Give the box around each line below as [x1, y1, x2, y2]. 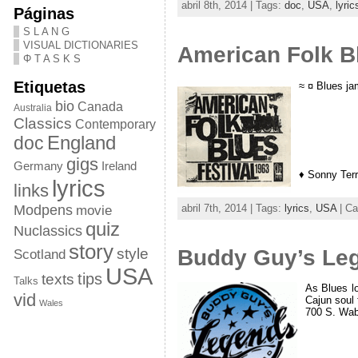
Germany [13, 159, 63, 173]
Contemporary [74, 117, 156, 131]
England [46, 133, 116, 153]
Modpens [13, 202, 73, 218]
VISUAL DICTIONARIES [22, 39, 138, 51]
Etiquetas [13, 78, 86, 96]
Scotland [13, 247, 66, 262]
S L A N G [22, 26, 70, 38]
